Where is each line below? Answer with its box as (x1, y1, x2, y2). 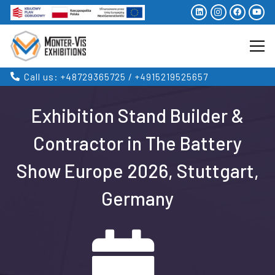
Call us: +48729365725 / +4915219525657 (24, 71, 208, 82)
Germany (101, 187, 174, 209)
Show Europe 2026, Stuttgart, (16, 159, 259, 182)
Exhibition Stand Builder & (31, 104, 244, 126)
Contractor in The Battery (33, 131, 242, 154)
